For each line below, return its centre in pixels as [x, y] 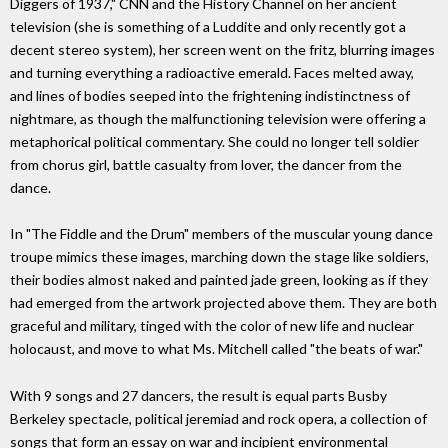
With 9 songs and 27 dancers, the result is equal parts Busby [198, 396]
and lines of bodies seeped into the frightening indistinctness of [210, 95]
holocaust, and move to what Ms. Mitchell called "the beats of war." [216, 349]
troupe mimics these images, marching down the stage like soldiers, [219, 257]
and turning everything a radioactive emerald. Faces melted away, [212, 72]
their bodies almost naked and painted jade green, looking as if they [219, 280]
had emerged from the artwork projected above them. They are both [223, 303]
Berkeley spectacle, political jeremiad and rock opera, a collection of [218, 419]
